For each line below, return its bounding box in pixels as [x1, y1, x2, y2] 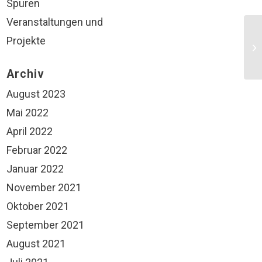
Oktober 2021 [6, 200, 69, 212]
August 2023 [6, 88, 65, 100]
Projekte [6, 35, 46, 47]
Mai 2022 [6, 106, 49, 119]
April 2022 [6, 125, 53, 137]
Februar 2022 [6, 144, 67, 156]
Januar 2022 [6, 163, 64, 175]
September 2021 [6, 219, 84, 231]
